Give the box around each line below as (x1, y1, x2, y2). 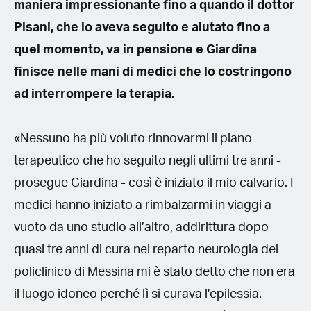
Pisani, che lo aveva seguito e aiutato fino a (14, 21, 270, 34)
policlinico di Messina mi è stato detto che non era (14, 265, 295, 278)
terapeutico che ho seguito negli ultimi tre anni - (14, 154, 281, 167)
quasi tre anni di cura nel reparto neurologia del (14, 243, 278, 256)
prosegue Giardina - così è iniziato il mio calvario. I (14, 176, 294, 190)
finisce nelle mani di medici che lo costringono (14, 65, 292, 78)
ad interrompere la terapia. (14, 87, 177, 101)
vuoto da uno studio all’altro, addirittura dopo (14, 221, 269, 234)
